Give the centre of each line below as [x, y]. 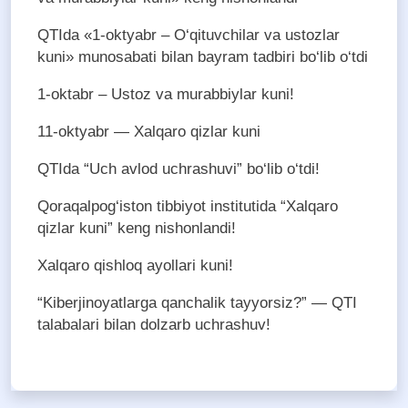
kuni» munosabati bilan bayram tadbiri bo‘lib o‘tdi [203, 57]
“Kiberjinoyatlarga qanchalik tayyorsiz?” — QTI [197, 303]
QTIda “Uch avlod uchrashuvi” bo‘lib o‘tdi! [178, 169]
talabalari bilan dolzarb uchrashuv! [154, 325]
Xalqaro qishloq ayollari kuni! [135, 266]
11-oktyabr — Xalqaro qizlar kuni [149, 132]
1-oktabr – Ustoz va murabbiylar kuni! [166, 95]
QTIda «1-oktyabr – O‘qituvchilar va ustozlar [189, 36]
